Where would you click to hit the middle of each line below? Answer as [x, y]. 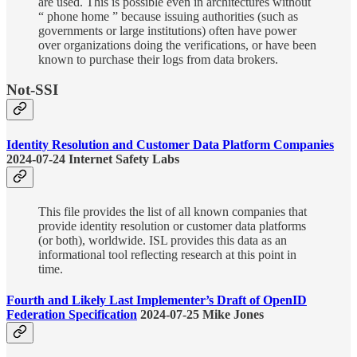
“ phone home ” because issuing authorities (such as [168, 16]
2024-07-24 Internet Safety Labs [93, 159]
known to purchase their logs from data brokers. [158, 59]
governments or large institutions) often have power [167, 30]
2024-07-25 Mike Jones [200, 315]
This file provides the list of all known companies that [173, 211]
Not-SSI [32, 90]
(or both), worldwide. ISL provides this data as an [163, 240]
